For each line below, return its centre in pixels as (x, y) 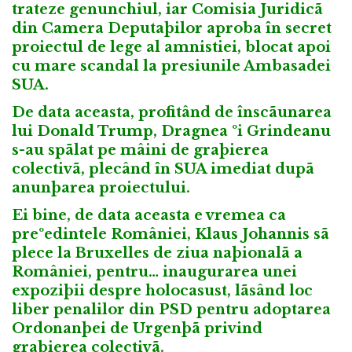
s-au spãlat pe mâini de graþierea (140, 150)
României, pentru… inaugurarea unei (154, 271)
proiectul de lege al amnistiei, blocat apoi (171, 48)
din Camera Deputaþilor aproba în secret (172, 29)
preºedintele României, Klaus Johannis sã (170, 234)
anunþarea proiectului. (101, 188)
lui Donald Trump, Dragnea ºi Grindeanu (171, 132)
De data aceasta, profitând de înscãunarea (172, 113)
